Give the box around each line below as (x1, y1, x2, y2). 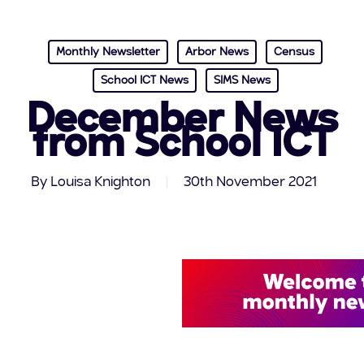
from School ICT (32, 124, 331, 166)
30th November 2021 (183, 175, 317, 189)
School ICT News (100, 74, 188, 86)
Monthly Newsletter (56, 45, 161, 58)
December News (26, 100, 338, 141)
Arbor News (185, 45, 249, 58)
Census (274, 45, 315, 58)
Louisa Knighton (50, 175, 150, 189)
